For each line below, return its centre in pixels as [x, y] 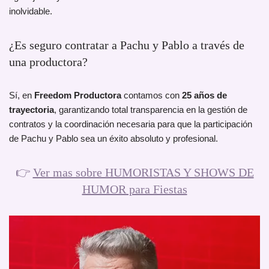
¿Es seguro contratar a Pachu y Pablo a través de [127, 45]
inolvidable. [31, 11]
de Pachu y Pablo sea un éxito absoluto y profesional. [113, 139]
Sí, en [22, 95]
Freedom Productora [78, 95]
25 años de [204, 95]
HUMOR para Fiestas [134, 189]
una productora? [48, 62]
